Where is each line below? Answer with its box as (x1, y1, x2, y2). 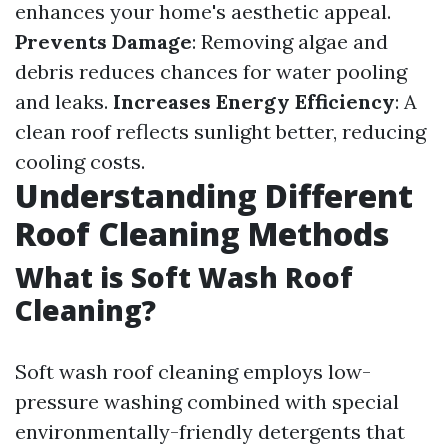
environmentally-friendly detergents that (15, 419, 405, 444)
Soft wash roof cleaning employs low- (15, 359, 371, 384)
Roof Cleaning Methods (15, 212, 389, 255)
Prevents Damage (15, 29, 192, 54)
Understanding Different (15, 174, 413, 217)
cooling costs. (15, 149, 145, 174)
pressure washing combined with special (15, 389, 399, 414)
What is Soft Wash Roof (15, 258, 353, 296)
